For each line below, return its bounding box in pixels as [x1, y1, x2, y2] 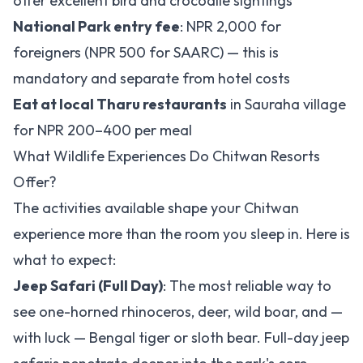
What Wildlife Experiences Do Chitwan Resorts [13, 147, 320, 165]
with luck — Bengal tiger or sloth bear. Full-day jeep [13, 328, 349, 347]
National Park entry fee [13, 17, 180, 36]
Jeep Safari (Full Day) [13, 276, 163, 295]
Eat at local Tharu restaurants [13, 95, 227, 113]
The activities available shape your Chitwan [13, 199, 299, 217]
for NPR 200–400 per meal [13, 121, 192, 139]
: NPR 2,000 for [180, 17, 281, 36]
